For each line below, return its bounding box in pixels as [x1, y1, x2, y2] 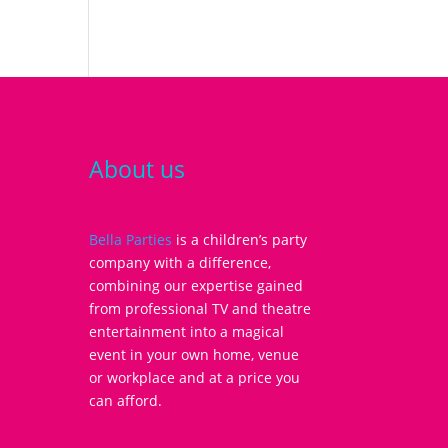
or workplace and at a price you [89, 367, 301, 387]
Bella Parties [89, 229, 173, 249]
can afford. [89, 390, 163, 410]
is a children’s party [172, 229, 308, 249]
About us [89, 152, 186, 185]
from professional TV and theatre [89, 298, 312, 318]
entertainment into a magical [89, 321, 285, 341]
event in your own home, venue [89, 344, 300, 364]
